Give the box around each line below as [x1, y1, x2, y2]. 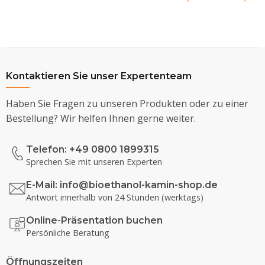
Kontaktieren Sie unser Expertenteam [6, 70, 192, 82]
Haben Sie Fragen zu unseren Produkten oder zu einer [6, 96, 248, 110]
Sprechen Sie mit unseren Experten [26, 156, 162, 167]
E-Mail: [26, 179, 60, 190]
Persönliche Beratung [26, 227, 109, 238]
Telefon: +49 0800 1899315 [26, 143, 159, 155]
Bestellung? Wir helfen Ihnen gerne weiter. [6, 111, 196, 125]
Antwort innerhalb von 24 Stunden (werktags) [26, 191, 203, 203]
